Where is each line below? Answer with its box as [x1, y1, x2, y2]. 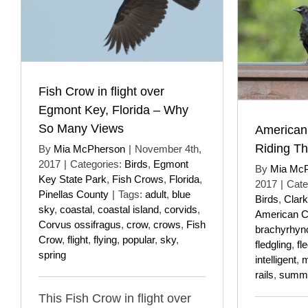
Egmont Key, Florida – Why [38, 102, 188, 117]
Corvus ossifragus [38, 218, 121, 230]
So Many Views [38, 121, 124, 135]
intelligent [255, 253, 296, 265]
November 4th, [135, 142, 201, 155]
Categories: [70, 157, 124, 170]
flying [93, 233, 117, 245]
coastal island [98, 203, 159, 215]
